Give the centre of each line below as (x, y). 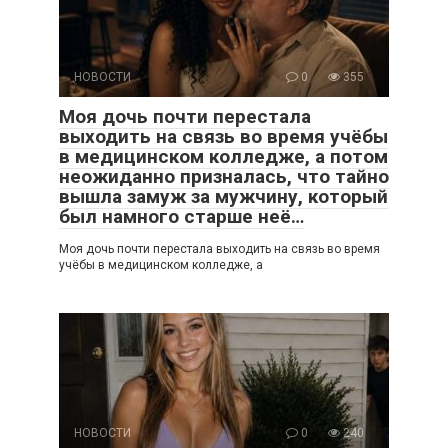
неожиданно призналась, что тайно (224, 176)
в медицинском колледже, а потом (223, 156)
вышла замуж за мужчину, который (223, 196)
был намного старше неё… (181, 216)
